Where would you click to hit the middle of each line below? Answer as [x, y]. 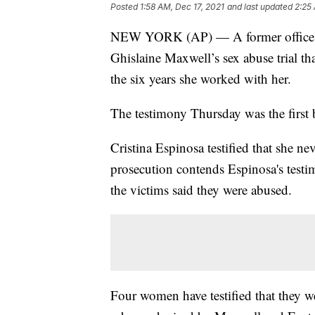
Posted [125, 7]
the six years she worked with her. [201, 79]
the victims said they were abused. [201, 190]
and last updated [260, 7]
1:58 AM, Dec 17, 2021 [182, 7]
